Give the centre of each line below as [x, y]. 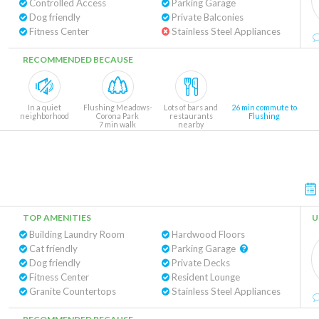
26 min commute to [264, 107]
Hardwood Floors [207, 234]
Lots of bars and [191, 107]
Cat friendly [52, 249]
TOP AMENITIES [57, 218]
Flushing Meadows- [117, 107]
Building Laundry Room [76, 234]
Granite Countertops [72, 291]
